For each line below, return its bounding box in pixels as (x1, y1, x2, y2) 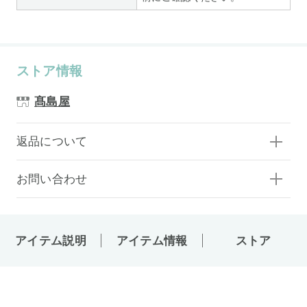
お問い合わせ (16, 172, 88, 186)
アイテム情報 (116, 234, 188, 247)
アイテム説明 (14, 234, 86, 247)
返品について (16, 135, 88, 149)
